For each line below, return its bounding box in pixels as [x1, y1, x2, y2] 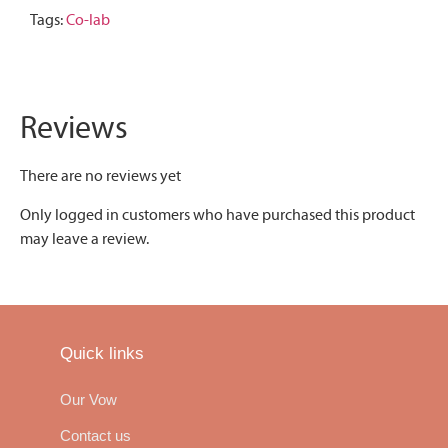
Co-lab [66, 11, 110, 30]
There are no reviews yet [20, 167, 181, 186]
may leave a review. [20, 229, 149, 248]
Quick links [60, 344, 144, 364]
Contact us [60, 427, 131, 445]
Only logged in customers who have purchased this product [20, 205, 415, 224]
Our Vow [60, 391, 117, 409]
